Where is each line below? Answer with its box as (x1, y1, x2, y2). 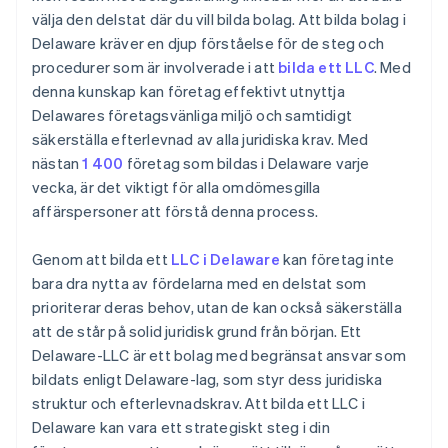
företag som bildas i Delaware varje (123, 153, 370, 174)
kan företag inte (279, 249, 395, 270)
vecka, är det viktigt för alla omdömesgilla (32, 177, 321, 198)
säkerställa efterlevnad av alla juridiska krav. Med (32, 129, 369, 150)
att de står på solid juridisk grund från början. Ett (32, 321, 362, 342)
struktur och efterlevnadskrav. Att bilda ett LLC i (32, 393, 366, 414)
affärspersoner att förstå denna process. (32, 201, 318, 222)
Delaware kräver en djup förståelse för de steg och (32, 33, 385, 54)
